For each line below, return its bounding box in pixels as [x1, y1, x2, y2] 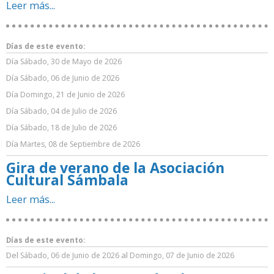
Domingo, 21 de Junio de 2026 [20, 89, 125, 100]
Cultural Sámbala [6, 170, 128, 190]
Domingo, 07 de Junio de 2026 [130, 250, 234, 261]
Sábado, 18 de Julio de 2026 [20, 122, 117, 133]
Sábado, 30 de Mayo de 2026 [20, 56, 122, 67]
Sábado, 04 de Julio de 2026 [20, 106, 117, 116]
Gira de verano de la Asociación [6, 158, 224, 177]
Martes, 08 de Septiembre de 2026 [20, 139, 140, 149]
